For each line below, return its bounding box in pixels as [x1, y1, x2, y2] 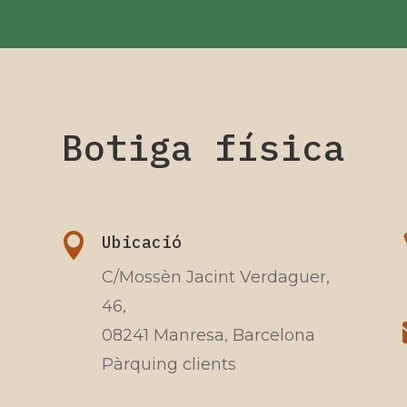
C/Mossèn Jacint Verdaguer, [101, 266, 330, 287]
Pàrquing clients [101, 353, 236, 374]
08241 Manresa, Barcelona [101, 324, 315, 345]
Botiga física [62, 124, 345, 172]
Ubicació [101, 231, 182, 253]
